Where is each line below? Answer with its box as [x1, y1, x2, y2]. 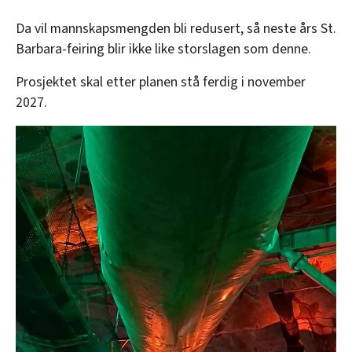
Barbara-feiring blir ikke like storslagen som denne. [16, 39, 311, 60]
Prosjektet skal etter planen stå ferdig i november [16, 72, 306, 93]
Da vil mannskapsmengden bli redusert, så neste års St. [16, 19, 336, 39]
